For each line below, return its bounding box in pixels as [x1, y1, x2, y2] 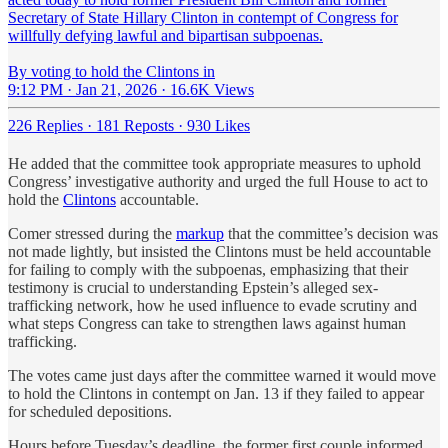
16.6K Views [170, 80, 254, 98]
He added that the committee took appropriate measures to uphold [8, 154, 421, 172]
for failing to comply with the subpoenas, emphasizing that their [8, 260, 408, 278]
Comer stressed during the [8, 224, 176, 242]
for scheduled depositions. [8, 402, 172, 420]
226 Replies [8, 116, 83, 134]
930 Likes [187, 116, 250, 134]
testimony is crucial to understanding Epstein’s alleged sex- [8, 278, 378, 296]
